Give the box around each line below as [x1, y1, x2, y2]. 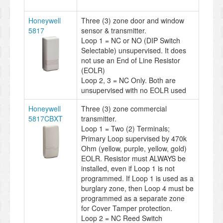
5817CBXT [28, 113, 63, 123]
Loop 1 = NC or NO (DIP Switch [81, 35, 180, 45]
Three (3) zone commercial [81, 103, 167, 113]
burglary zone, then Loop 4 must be [81, 183, 194, 193]
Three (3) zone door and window [81, 15, 184, 25]
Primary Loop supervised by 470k [81, 133, 187, 143]
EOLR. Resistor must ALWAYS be [81, 153, 186, 163]
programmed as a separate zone [81, 193, 185, 203]
